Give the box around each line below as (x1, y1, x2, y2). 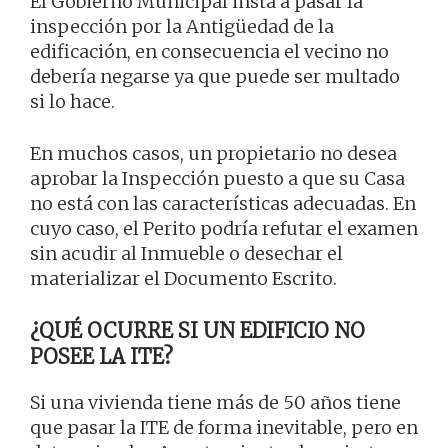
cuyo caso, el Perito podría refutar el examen (30, 216, 418, 240)
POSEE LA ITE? (30, 343, 173, 369)
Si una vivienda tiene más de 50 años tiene (30, 390, 401, 414)
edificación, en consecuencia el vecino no (30, 39, 389, 63)
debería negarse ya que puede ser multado (30, 64, 400, 88)
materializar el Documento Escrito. (30, 266, 337, 290)
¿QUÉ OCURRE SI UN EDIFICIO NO (30, 317, 365, 343)
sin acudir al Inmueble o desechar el (30, 241, 343, 265)
